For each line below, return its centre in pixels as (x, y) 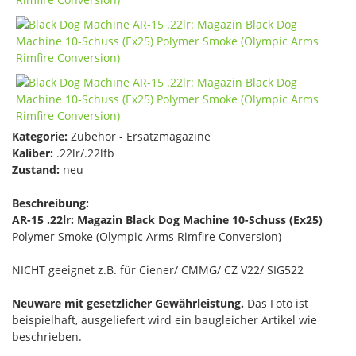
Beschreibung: (50, 203)
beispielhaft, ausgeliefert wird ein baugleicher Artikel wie (164, 320)
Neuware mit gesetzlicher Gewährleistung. (128, 303)
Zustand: (36, 170)
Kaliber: (33, 153)
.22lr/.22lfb (84, 153)
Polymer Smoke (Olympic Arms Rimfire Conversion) (147, 236)
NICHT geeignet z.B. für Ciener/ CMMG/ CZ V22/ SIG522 (158, 270)
